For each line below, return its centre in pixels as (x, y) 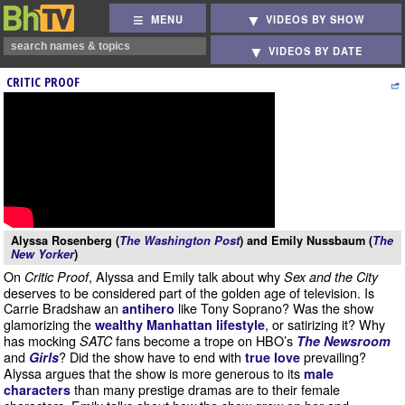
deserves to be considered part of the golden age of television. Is (189, 292)
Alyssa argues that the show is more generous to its (154, 373)
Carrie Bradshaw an (63, 308)
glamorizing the (49, 324)
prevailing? (333, 357)
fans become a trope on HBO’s (204, 340)
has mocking (42, 340)
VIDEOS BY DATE (316, 51)
